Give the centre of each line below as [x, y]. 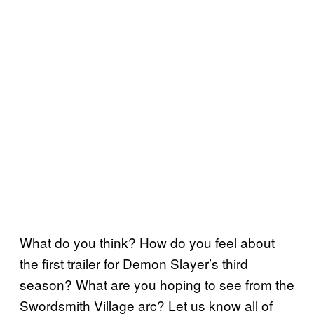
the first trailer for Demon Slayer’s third [134, 263]
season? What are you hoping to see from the [157, 284]
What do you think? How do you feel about [147, 242]
